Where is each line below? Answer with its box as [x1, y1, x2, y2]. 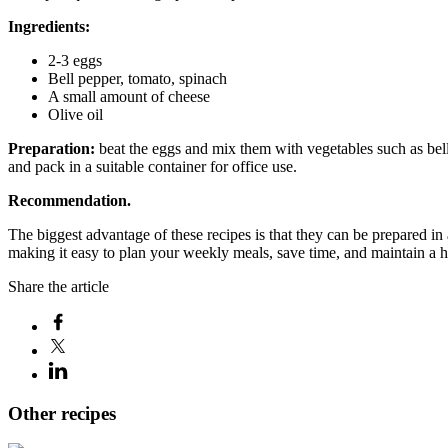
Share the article [8, 277, 109, 295]
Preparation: [8, 139, 99, 157]
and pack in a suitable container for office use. [8, 157, 297, 175]
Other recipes [8, 402, 116, 424]
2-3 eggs [48, 51, 102, 69]
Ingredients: [8, 17, 90, 35]
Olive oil [48, 105, 103, 123]
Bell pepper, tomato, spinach [48, 69, 227, 87]
